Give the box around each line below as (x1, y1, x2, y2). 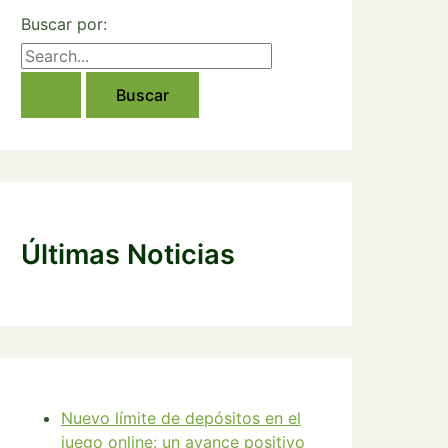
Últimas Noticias (21, 237, 235, 271)
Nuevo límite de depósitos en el (61, 408, 301, 429)
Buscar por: (21, 14, 107, 35)
